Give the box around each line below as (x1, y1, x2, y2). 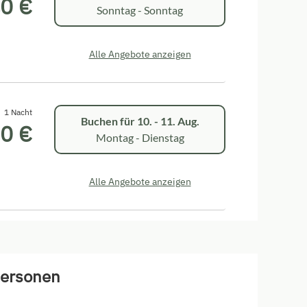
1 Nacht (4, 106, 32, 117)
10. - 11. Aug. (136, 114, 199, 128)
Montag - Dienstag (95, 131, 184, 145)
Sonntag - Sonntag (97, 3, 183, 17)
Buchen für (80, 114, 137, 128)
